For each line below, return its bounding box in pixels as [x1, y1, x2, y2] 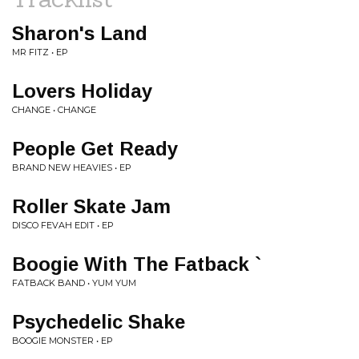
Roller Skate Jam [12, 196, 171, 217]
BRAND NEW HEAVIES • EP [12, 162, 131, 173]
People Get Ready [12, 138, 178, 159]
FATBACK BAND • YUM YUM [12, 277, 136, 288]
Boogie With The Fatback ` [12, 253, 261, 275]
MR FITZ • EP [12, 46, 68, 58]
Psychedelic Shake [12, 311, 185, 333]
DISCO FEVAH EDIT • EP [12, 220, 114, 231]
